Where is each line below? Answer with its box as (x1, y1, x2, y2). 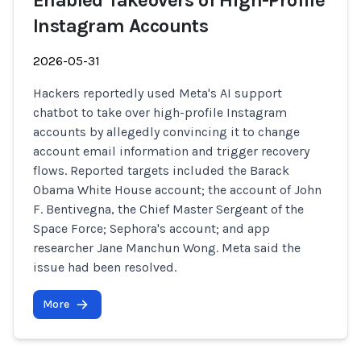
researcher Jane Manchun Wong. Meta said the (33, 240, 301, 255)
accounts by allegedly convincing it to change (33, 124, 300, 139)
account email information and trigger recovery (33, 143, 309, 159)
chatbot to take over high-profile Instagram (33, 105, 287, 120)
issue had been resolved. (33, 259, 176, 275)
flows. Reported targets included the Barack (33, 163, 289, 178)
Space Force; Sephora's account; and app (33, 221, 270, 236)
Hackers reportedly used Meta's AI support (33, 85, 282, 101)
